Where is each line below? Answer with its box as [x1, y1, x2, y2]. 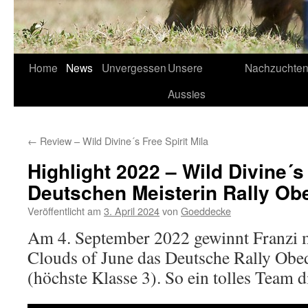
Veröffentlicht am [27, 203, 101, 218]
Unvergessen [102, 60, 166, 75]
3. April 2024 [104, 203, 159, 218]
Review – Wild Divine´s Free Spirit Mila [37, 133, 208, 148]
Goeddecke [181, 203, 231, 218]
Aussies [168, 86, 206, 101]
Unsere [168, 60, 203, 75]
